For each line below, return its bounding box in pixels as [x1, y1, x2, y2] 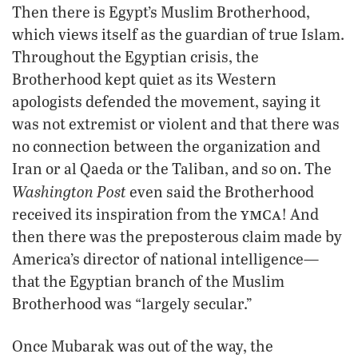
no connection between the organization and [12, 135, 320, 156]
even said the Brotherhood [126, 181, 314, 201]
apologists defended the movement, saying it [12, 90, 320, 111]
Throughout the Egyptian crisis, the [12, 46, 259, 66]
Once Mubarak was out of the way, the [12, 335, 273, 356]
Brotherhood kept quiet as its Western [12, 68, 276, 89]
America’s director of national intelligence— [12, 248, 319, 268]
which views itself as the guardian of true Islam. [12, 23, 344, 44]
